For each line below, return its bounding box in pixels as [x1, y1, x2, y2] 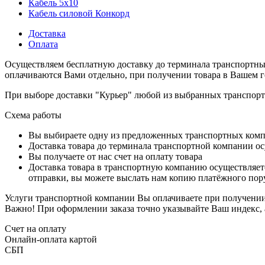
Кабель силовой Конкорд [28, 8, 130, 18]
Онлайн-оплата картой [5, 234, 97, 244]
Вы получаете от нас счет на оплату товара [28, 151, 202, 161]
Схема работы [5, 109, 62, 120]
